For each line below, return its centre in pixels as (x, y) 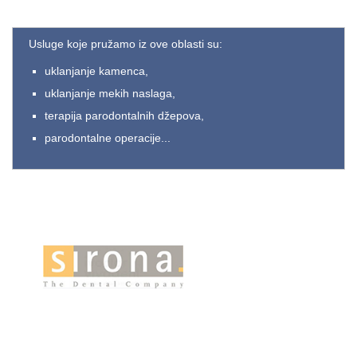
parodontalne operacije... (108, 137)
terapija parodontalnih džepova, (124, 115)
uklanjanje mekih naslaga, (110, 93)
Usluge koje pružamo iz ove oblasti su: (126, 43)
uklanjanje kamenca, (96, 71)
